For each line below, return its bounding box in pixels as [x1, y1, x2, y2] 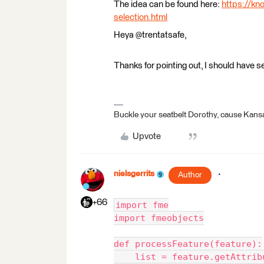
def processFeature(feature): [114, 239, 262, 250]
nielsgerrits [114, 170, 154, 179]
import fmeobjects [114, 213, 204, 224]
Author [178, 171, 202, 180]
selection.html [114, 13, 167, 22]
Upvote [132, 132, 161, 141]
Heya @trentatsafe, [114, 31, 187, 40]
